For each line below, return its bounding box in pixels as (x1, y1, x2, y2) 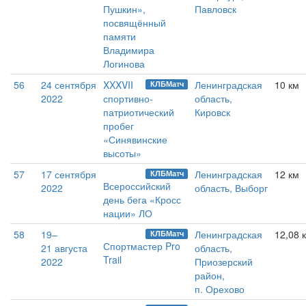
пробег (103, 119, 134, 133)
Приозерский (195, 255, 253, 269)
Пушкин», (103, 2, 145, 16)
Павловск (195, 2, 236, 16)
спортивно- (103, 92, 153, 106)
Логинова (103, 57, 145, 71)
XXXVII (103, 78, 133, 92)
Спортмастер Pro (103, 239, 180, 253)
